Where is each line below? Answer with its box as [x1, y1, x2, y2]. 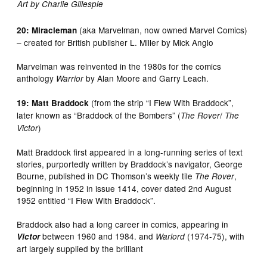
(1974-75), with [185, 229, 245, 242]
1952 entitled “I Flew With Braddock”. [17, 194, 156, 206]
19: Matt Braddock [17, 97, 89, 108]
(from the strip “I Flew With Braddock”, [89, 96, 234, 108]
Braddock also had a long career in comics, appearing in [17, 218, 229, 230]
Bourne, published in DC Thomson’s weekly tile [17, 169, 195, 182]
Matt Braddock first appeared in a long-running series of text [17, 145, 243, 158]
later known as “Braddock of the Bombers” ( [17, 108, 181, 121]
